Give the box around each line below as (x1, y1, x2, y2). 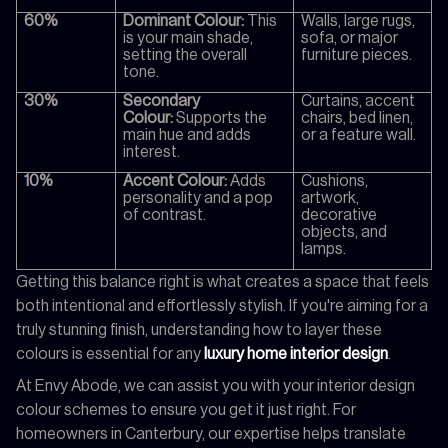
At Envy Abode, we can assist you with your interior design (16, 377, 415, 394)
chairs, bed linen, (301, 109, 414, 126)
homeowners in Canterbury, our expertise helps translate (16, 425, 406, 442)
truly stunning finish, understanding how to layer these (16, 321, 382, 338)
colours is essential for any (16, 345, 204, 362)
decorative (301, 206, 378, 223)
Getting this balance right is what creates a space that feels (16, 273, 429, 290)
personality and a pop (123, 189, 274, 206)
